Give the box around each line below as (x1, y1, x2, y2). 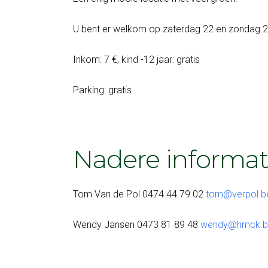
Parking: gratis (73, 84, 132, 96)
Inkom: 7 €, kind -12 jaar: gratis (73, 54, 200, 65)
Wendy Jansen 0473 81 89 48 (73, 219, 200, 230)
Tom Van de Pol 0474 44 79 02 (73, 188, 206, 200)
